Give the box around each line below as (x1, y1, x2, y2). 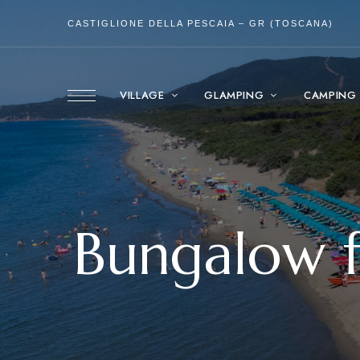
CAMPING (304, 88, 357, 103)
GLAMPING (204, 88, 264, 103)
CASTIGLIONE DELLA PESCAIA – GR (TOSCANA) (67, 18, 333, 28)
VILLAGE (120, 88, 165, 103)
